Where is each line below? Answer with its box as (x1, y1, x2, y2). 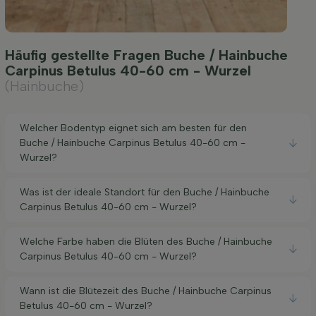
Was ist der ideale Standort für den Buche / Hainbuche (20, 186, 269, 199)
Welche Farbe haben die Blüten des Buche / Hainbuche (20, 236, 272, 248)
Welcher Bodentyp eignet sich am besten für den (20, 122, 247, 135)
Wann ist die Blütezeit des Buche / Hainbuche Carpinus (20, 285, 272, 298)
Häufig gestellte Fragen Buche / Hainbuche (5, 46, 288, 63)
